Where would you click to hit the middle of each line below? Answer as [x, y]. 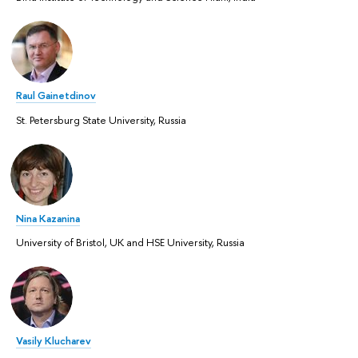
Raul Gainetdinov [56, 95]
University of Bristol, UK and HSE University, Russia [130, 243]
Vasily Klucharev [54, 341]
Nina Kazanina [48, 218]
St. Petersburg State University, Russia [101, 119]
